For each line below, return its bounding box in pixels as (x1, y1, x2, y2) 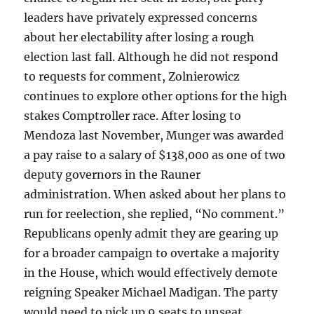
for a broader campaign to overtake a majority (24, 246, 280, 261)
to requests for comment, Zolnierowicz (24, 69, 240, 84)
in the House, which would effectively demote (24, 266, 278, 280)
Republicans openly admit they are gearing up (24, 226, 279, 241)
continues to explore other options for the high (24, 89, 288, 104)
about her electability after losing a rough (24, 30, 255, 45)
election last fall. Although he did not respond (24, 50, 279, 64)
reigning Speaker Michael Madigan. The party (24, 285, 278, 300)
